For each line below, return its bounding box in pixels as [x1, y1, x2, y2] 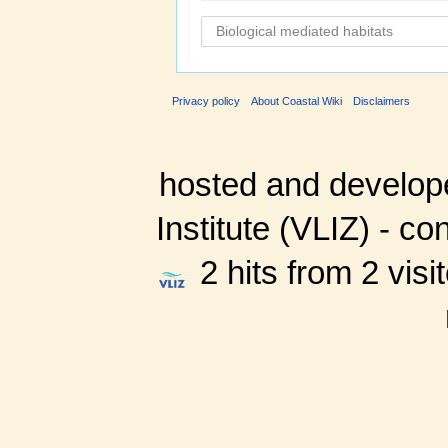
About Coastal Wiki [251, 95, 343, 108]
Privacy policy [172, 95, 240, 108]
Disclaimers [353, 95, 411, 108]
